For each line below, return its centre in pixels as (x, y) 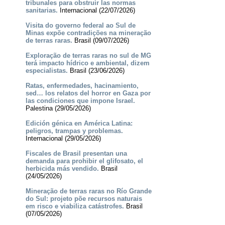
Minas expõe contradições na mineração (88, 33)
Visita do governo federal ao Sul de (80, 26)
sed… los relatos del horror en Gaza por (88, 93)
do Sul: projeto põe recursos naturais (84, 199)
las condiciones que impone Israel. (80, 101)
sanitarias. (41, 11)
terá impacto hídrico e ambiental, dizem (87, 63)
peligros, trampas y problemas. (74, 131)
